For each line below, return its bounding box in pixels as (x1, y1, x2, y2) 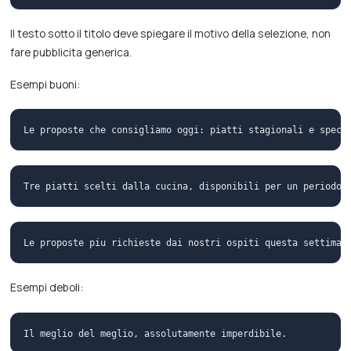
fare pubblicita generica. (10, 45, 132, 60)
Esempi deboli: (10, 280, 84, 295)
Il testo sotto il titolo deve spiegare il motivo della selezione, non (10, 26, 331, 42)
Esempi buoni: (10, 76, 81, 92)
